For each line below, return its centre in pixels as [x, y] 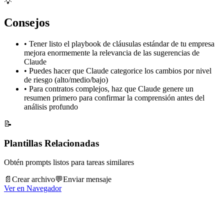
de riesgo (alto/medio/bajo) [66, 79]
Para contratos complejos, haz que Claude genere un [111, 88]
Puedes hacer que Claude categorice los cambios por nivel [120, 70]
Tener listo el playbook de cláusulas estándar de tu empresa [122, 43]
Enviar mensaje [87, 179]
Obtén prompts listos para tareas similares [69, 162]
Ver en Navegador [33, 188]
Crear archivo [33, 179]
